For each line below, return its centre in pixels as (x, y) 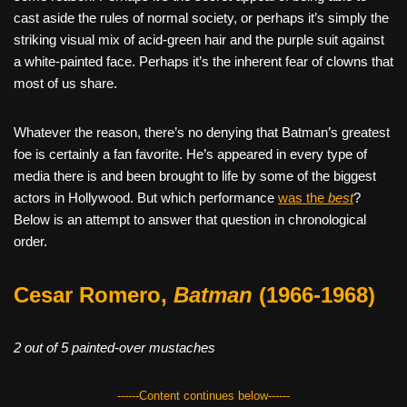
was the (303, 197)
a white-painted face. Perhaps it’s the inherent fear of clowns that (203, 61)
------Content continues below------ (203, 395)
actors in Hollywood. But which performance (146, 197)
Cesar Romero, (94, 294)
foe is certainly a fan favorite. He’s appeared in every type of (190, 154)
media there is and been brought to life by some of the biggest (195, 175)
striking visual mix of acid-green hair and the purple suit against (199, 39)
